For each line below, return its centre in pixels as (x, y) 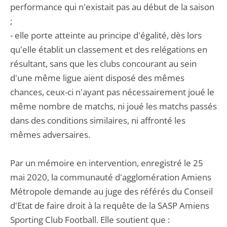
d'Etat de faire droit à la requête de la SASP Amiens (110, 205)
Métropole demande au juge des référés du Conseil (111, 191)
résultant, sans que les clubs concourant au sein (103, 64)
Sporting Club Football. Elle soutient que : (90, 220)
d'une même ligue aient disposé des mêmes (97, 78)
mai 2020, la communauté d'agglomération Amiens (111, 177)
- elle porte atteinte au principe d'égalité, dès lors (106, 35)
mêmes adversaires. (50, 135)
